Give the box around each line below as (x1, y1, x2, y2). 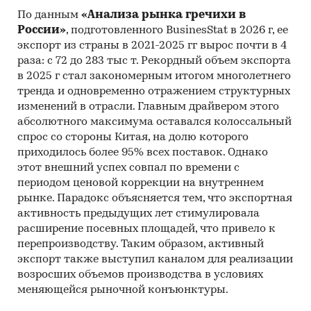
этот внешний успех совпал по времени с (17, 162, 239, 174)
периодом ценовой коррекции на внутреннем (17, 177, 264, 189)
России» (17, 24, 66, 36)
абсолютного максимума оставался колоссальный (17, 116, 292, 128)
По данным (17, 9, 81, 21)
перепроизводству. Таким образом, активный (17, 238, 264, 250)
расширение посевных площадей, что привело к (17, 223, 276, 235)
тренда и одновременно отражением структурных (17, 85, 290, 97)
